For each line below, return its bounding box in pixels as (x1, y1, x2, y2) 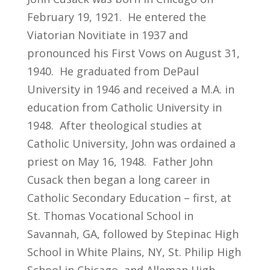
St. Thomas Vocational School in (27, 209, 193, 224)
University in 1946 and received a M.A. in (27, 82, 234, 97)
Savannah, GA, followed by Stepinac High (27, 227, 239, 242)
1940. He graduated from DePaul (27, 64, 199, 79)
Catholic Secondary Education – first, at (27, 190, 231, 206)
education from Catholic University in (27, 100, 222, 115)
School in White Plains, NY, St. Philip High (27, 245, 241, 260)
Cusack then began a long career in (27, 172, 210, 187)
